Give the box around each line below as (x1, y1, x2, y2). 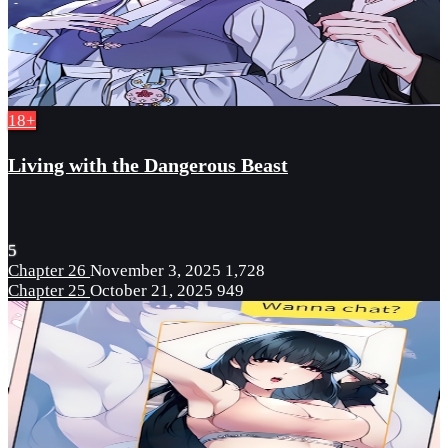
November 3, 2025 (90, 260, 221, 280)
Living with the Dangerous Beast (8, 154, 288, 177)
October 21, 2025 (90, 280, 213, 300)
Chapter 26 (8, 260, 90, 280)
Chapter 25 (8, 280, 90, 300)
